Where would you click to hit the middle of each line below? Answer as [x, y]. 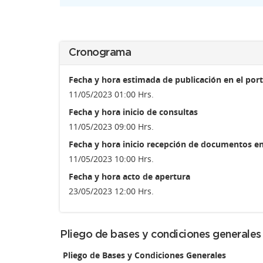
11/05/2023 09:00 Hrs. [111, 127]
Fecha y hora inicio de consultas [133, 112]
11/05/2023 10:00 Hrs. [111, 159]
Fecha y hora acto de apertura [129, 176]
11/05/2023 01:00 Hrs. [111, 94]
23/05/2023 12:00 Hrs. [111, 191]
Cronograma [100, 53]
